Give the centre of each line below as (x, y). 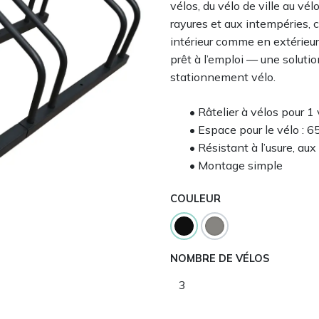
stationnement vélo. (223, 77)
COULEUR (195, 199)
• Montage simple (236, 165)
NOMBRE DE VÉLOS (220, 258)
